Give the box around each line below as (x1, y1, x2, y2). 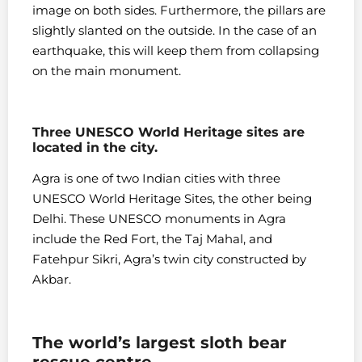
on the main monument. (32, 63, 181, 79)
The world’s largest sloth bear (32, 332, 287, 352)
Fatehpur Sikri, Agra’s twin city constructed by (32, 250, 306, 267)
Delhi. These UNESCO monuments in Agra (32, 210, 286, 226)
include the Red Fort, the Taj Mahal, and (32, 230, 272, 246)
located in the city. (32, 139, 158, 155)
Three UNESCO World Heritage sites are (32, 124, 305, 140)
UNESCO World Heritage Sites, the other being (32, 190, 312, 206)
